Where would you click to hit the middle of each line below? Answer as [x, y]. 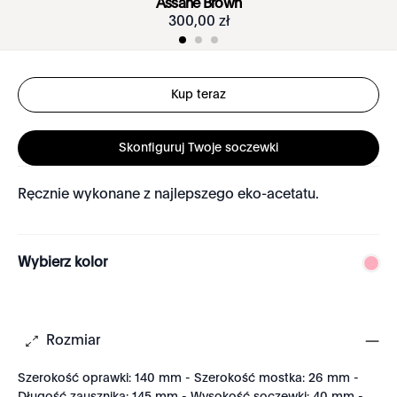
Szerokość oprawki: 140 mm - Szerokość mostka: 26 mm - [188, 378]
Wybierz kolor [62, 263]
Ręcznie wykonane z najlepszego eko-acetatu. [168, 195]
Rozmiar [73, 341]
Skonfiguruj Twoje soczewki [198, 148]
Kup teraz [198, 94]
